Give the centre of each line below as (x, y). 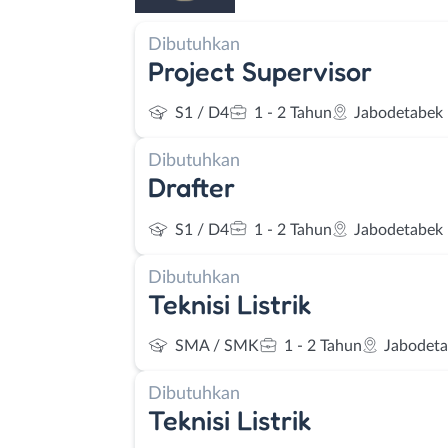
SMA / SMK (217, 346)
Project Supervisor (260, 70)
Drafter (191, 187)
